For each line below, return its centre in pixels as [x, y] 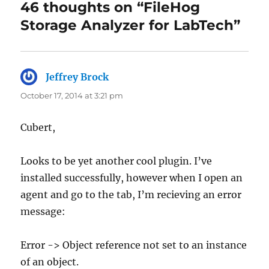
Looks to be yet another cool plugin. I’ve [116, 161]
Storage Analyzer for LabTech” [131, 25]
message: [43, 211]
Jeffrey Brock [77, 77]
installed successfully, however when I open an [132, 177]
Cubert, [38, 127]
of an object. [50, 261]
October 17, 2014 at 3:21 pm [72, 95]
